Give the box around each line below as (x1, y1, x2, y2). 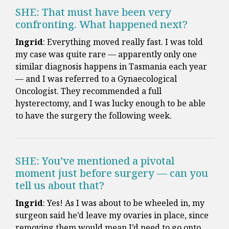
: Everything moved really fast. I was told (43, 36, 203, 48)
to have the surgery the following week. (15, 110, 172, 122)
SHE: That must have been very (15, 5, 171, 19)
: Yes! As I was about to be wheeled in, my (43, 197, 204, 209)
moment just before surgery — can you (15, 166, 208, 180)
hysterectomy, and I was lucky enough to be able (15, 98, 205, 109)
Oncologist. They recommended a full (15, 85, 162, 97)
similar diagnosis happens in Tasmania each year (15, 61, 207, 73)
